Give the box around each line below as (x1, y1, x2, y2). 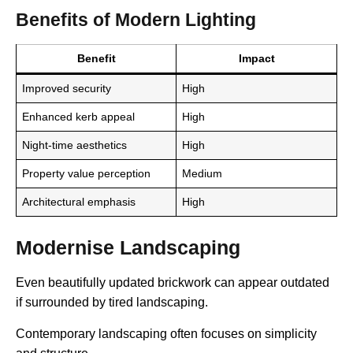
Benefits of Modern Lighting (16, 9, 256, 31)
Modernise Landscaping (16, 236, 240, 259)
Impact (238, 52, 275, 65)
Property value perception (22, 167, 151, 180)
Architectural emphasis (22, 195, 136, 209)
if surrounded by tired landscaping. (16, 295, 208, 310)
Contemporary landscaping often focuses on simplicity (16, 326, 317, 340)
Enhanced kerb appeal (22, 110, 136, 124)
